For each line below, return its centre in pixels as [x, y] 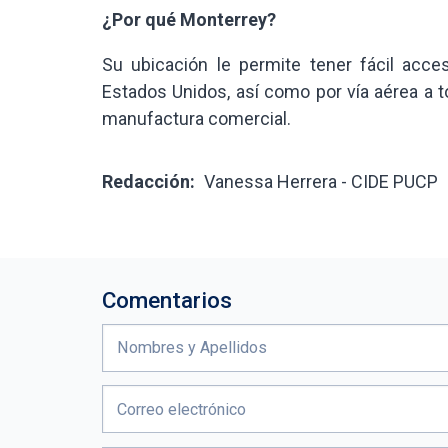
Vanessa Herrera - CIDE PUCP [320, 181]
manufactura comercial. [196, 118]
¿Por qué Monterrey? [189, 19]
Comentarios [167, 299]
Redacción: [148, 181]
